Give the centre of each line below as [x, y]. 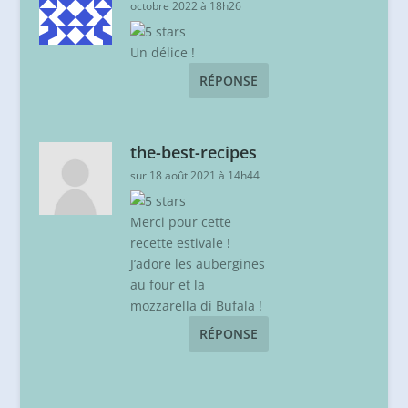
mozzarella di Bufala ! [196, 305]
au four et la [167, 284]
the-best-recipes [193, 152]
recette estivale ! [180, 242]
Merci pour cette [180, 221]
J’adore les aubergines [197, 263]
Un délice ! [162, 52]
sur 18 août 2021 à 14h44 [194, 175]
